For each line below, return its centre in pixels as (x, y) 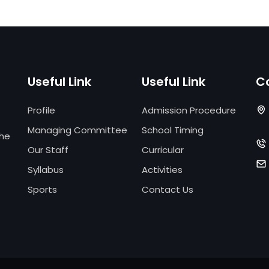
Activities (162, 169)
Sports (42, 189)
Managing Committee (77, 130)
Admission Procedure (189, 110)
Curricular (163, 150)
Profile (41, 110)
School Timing (173, 130)
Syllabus (46, 169)
